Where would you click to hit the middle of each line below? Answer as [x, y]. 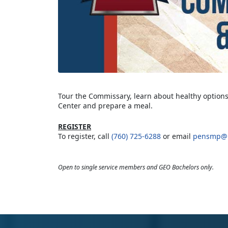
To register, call [85, 136]
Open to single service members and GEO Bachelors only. [136, 167]
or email [177, 136]
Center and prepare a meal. [105, 106]
